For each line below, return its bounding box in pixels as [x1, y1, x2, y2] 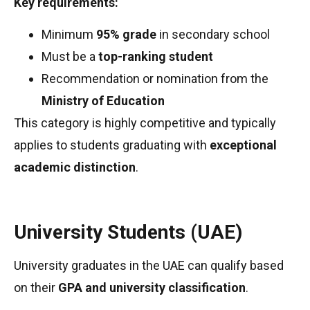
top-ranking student [98, 48, 213, 64]
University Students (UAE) [14, 220, 242, 244]
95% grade [96, 26, 156, 42]
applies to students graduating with [14, 137, 210, 152]
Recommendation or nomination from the [42, 71, 268, 86]
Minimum [42, 26, 96, 42]
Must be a [42, 48, 98, 64]
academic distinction [14, 159, 136, 174]
